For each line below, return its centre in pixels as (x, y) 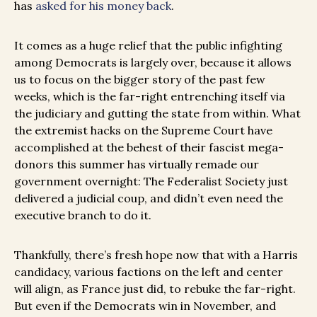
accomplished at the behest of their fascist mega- (149, 148)
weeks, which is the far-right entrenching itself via (150, 97)
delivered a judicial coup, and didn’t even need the (149, 198)
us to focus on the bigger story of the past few (140, 80)
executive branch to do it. (83, 215)
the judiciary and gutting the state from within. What (157, 114)
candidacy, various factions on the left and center (149, 272)
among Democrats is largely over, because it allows (153, 63)
